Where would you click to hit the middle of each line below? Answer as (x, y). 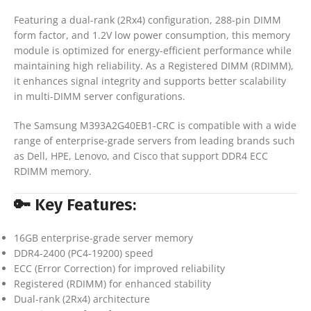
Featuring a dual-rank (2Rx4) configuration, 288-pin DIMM (148, 19)
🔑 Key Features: (75, 204)
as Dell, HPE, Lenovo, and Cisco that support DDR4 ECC (141, 155)
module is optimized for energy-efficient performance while (153, 50)
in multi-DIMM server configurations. (100, 96)
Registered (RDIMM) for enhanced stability (112, 283)
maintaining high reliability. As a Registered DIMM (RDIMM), (154, 65)
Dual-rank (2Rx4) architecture (82, 299)
